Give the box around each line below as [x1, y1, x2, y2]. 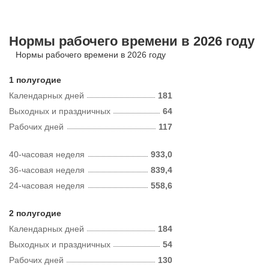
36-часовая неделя [9, 165, 85, 175]
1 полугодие [9, 75, 61, 85]
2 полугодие [9, 208, 61, 218]
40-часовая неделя [9, 150, 85, 159]
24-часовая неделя [9, 181, 85, 190]
